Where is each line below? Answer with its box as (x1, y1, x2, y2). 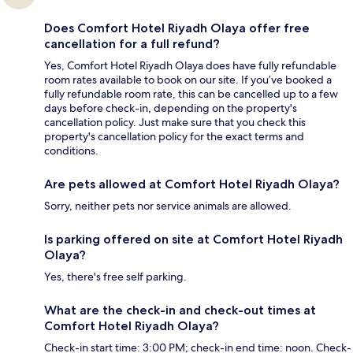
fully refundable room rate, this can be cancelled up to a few (44, 87, 338, 102)
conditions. (44, 143, 98, 158)
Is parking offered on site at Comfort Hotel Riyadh (44, 232, 343, 247)
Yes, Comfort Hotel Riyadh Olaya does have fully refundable (44, 58, 336, 73)
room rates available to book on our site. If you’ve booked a (44, 72, 332, 87)
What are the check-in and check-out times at (44, 303, 316, 318)
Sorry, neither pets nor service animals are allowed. (44, 199, 292, 214)
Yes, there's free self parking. (44, 269, 187, 284)
